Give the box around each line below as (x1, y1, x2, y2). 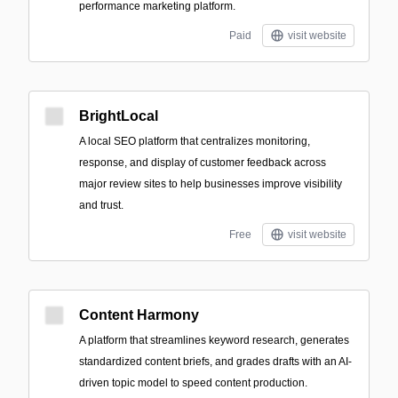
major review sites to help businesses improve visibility (79, 178, 342, 190)
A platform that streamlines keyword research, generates (79, 334, 349, 346)
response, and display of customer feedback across (79, 156, 326, 169)
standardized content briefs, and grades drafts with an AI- (79, 355, 352, 368)
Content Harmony (79, 307, 199, 322)
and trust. (79, 199, 123, 211)
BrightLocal (79, 108, 158, 123)
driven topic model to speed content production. (79, 377, 307, 389)
